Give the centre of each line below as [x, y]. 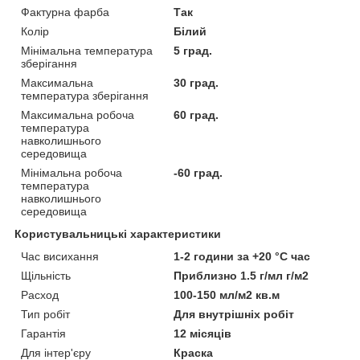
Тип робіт [45, 314]
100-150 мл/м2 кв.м [227, 295]
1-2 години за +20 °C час [242, 256]
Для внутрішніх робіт [234, 314]
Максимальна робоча [78, 115]
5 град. [193, 50]
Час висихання [60, 256]
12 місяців [203, 333]
